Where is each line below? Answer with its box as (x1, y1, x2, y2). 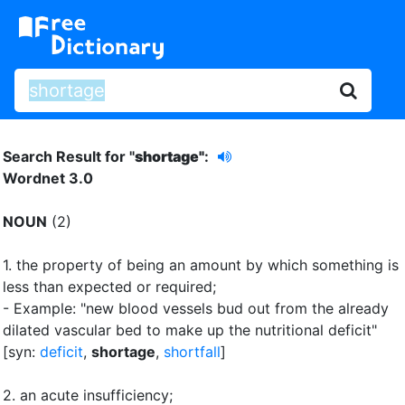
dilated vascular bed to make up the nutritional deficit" (3, 320, 377, 339)
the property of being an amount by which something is (16, 255, 399, 274)
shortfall (164, 342, 221, 361)
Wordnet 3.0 (3, 168, 93, 187)
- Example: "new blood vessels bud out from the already (3, 298, 389, 317)
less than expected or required (3, 277, 212, 296)
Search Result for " (3, 146, 135, 165)
